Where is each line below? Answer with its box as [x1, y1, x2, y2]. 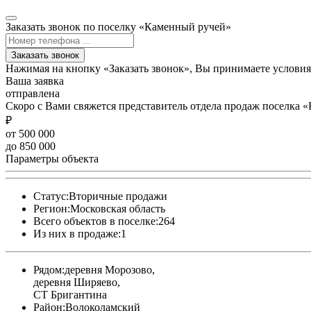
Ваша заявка [6, 74, 64, 87]
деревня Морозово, [65, 263, 155, 276]
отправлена [6, 87, 60, 99]
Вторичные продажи [69, 190, 167, 202]
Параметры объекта [6, 152, 99, 165]
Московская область [70, 202, 165, 215]
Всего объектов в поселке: [33, 215, 158, 227]
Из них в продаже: [33, 227, 121, 239]
